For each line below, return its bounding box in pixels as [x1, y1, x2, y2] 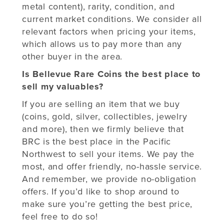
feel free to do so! [22, 210, 100, 222]
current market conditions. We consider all [22, 13, 202, 24]
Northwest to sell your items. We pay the [22, 148, 194, 159]
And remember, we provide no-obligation [22, 173, 196, 184]
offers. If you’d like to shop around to [22, 185, 179, 197]
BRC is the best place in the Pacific [22, 135, 171, 147]
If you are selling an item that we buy [22, 98, 180, 109]
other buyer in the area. [22, 50, 125, 62]
